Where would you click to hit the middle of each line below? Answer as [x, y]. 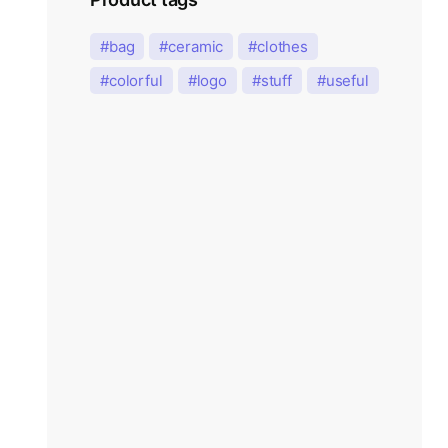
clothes [282, 46]
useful [347, 80]
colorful [135, 80]
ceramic [196, 46]
